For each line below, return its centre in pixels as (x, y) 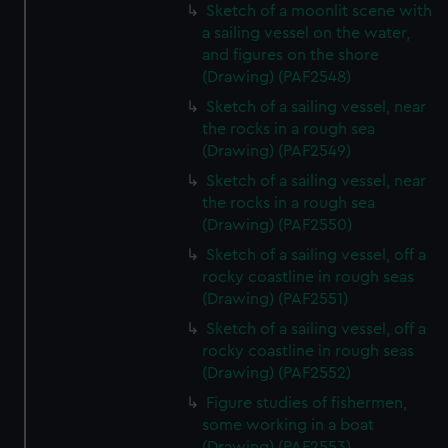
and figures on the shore (291, 55)
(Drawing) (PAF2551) (275, 299)
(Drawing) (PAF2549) (277, 151)
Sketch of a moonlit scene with (319, 11)
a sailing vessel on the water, (306, 33)
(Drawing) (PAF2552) (277, 373)
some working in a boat (288, 425)
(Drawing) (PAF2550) (277, 225)
